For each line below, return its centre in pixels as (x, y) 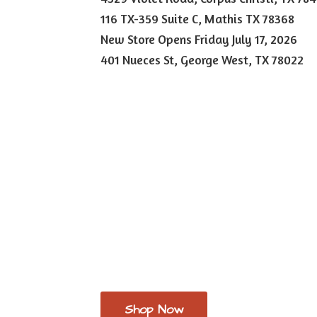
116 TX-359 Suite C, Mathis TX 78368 (199, 19)
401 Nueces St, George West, (178, 60)
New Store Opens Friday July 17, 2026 (199, 40)
